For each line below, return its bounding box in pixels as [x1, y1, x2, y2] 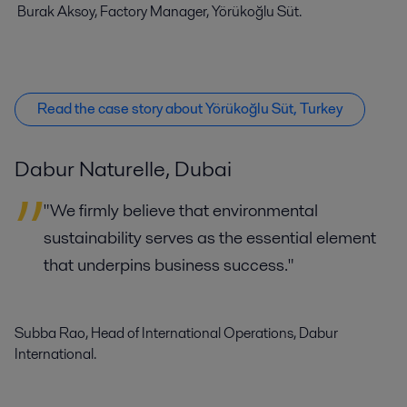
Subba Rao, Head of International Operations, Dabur [15, 322, 338, 343]
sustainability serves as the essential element [44, 224, 376, 250]
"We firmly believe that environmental [44, 197, 318, 223]
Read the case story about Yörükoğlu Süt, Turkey [37, 98, 342, 120]
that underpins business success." [44, 252, 298, 277]
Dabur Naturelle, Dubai [15, 153, 232, 184]
